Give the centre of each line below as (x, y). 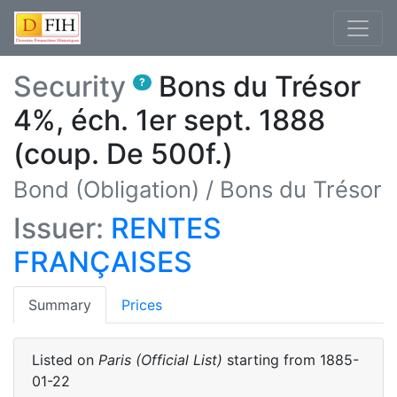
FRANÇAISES (103, 262)
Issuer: (58, 228)
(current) (120, 304)
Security (70, 86)
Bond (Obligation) (106, 189)
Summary (60, 305)
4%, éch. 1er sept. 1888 (169, 120)
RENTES (166, 228)
